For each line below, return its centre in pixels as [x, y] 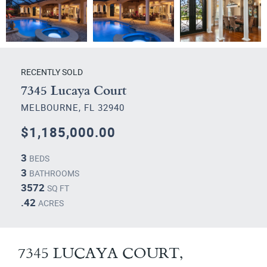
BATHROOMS [53, 173]
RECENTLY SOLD [52, 72]
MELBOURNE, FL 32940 [73, 108]
